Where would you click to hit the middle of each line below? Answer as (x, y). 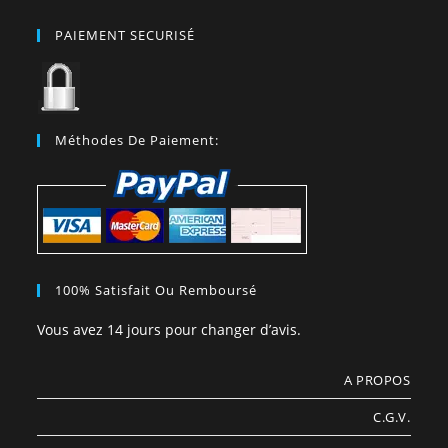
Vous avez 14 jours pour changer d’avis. (169, 330)
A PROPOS (377, 380)
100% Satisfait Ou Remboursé (156, 290)
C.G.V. (391, 417)
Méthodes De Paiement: (137, 140)
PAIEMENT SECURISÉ (125, 35)
